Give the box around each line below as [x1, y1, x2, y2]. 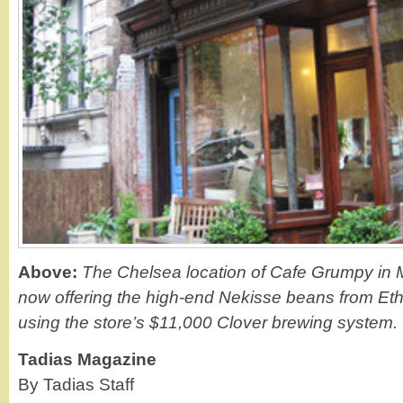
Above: [18, 262, 77, 282]
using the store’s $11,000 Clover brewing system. [18, 312, 398, 332]
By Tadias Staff [18, 374, 134, 394]
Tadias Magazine [18, 349, 157, 369]
